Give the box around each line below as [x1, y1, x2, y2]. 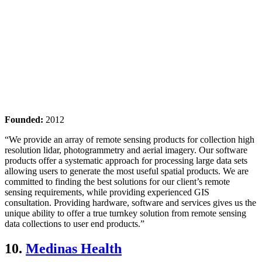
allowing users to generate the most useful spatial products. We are [5, 166, 249, 177]
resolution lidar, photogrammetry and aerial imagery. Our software [5, 145, 247, 156]
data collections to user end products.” [5, 219, 144, 229]
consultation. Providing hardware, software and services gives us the [5, 198, 256, 208]
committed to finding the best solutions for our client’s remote [5, 177, 230, 187]
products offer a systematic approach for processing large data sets [5, 156, 247, 166]
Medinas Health [26, 241, 122, 257]
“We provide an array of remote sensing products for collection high [5, 135, 254, 145]
